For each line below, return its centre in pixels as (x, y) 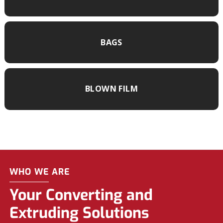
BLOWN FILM (111, 89)
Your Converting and (81, 195)
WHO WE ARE (40, 172)
